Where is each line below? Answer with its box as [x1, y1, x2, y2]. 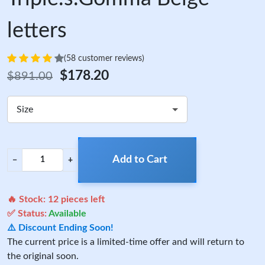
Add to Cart [112, 154, 167, 165]
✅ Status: [7, 209, 49, 218]
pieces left [59, 195, 105, 204]
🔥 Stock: [7, 195, 48, 204]
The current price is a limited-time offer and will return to [7, 237, 244, 247]
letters [7, 20, 67, 41]
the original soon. [7, 251, 79, 261]
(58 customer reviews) [64, 54, 144, 63]
